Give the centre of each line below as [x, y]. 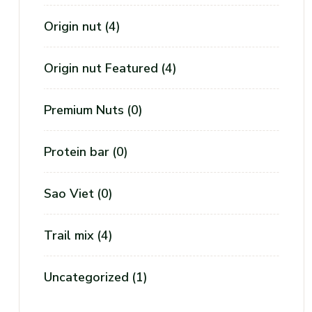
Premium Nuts [84, 110]
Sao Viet [69, 194]
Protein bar [77, 152]
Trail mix [69, 235]
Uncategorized [86, 277]
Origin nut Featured [101, 68]
